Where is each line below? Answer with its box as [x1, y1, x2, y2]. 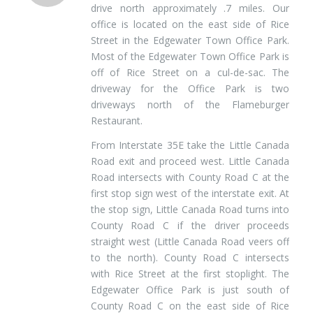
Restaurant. [90, 113, 143, 127]
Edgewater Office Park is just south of [90, 282, 290, 296]
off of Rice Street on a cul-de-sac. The [90, 65, 290, 79]
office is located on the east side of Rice [90, 17, 290, 31]
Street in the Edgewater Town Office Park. [90, 33, 290, 47]
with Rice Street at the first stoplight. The [90, 266, 290, 280]
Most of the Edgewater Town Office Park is [90, 49, 290, 63]
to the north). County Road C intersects [90, 250, 290, 264]
